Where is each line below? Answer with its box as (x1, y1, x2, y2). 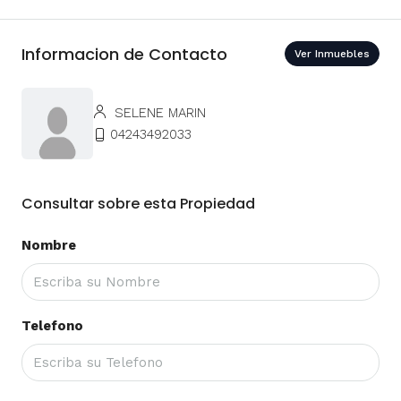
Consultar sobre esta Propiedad (21, 193, 255, 215)
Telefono (21, 318, 83, 335)
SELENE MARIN (110, 105, 206, 122)
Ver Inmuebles (294, 47, 370, 61)
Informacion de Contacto (21, 42, 227, 65)
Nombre (21, 237, 76, 254)
